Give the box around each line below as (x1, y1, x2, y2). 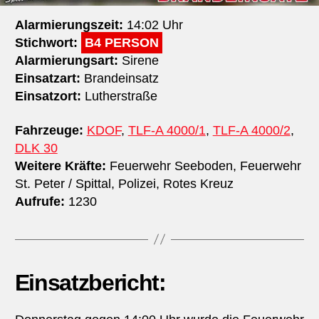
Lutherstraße (80, 89, 157, 104)
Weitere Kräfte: (14, 158, 106, 173)
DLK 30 (14, 140, 58, 155)
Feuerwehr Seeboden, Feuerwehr (105, 158, 301, 173)
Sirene (117, 53, 159, 68)
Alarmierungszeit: (14, 18, 123, 33)
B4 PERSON (84, 36, 159, 51)
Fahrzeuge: (14, 122, 83, 137)
